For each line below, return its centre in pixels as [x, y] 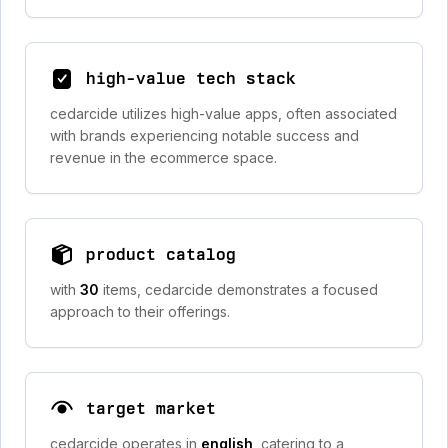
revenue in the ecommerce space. [163, 157]
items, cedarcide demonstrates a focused [240, 289]
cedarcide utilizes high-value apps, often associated [223, 113]
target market [151, 408]
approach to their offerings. [140, 311]
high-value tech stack [191, 78]
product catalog [161, 254]
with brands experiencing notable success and [204, 135]
